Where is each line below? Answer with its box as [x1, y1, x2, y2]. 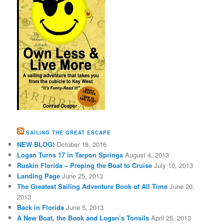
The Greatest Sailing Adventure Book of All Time [17, 181, 168, 191]
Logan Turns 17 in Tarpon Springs [17, 149, 123, 159]
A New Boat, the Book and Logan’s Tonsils [17, 212, 149, 222]
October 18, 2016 [56, 139, 107, 149]
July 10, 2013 [154, 160, 193, 170]
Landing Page [17, 170, 60, 180]
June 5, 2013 [66, 202, 104, 212]
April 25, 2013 [151, 212, 191, 222]
